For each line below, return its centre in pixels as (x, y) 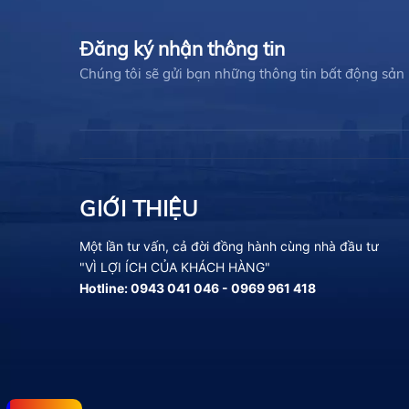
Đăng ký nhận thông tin (182, 48)
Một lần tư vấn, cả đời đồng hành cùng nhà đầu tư (229, 246)
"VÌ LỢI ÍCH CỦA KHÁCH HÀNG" (175, 267)
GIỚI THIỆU (139, 208)
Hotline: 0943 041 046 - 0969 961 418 (198, 288)
